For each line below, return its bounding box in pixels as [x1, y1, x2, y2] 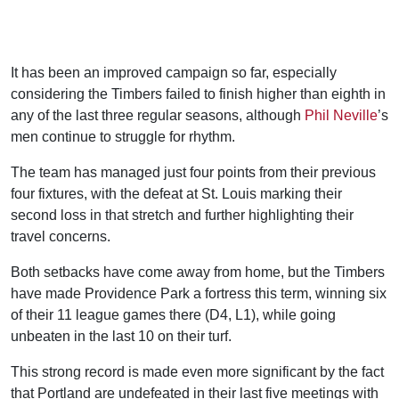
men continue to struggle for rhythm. [11, 129, 235, 144]
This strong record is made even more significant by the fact [11, 364, 384, 379]
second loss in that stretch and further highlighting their [11, 208, 354, 223]
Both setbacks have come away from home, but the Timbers [11, 265, 385, 280]
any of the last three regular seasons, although [11, 108, 305, 123]
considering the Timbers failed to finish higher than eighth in [11, 86, 386, 102]
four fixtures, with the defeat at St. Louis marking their [11, 186, 342, 201]
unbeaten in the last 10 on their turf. [11, 329, 232, 344]
